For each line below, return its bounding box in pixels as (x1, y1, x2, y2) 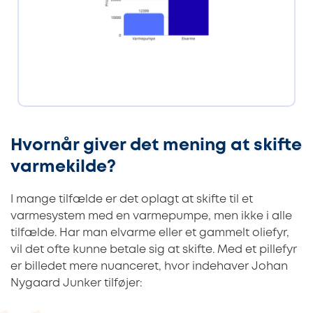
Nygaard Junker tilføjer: (10, 278, 143, 289)
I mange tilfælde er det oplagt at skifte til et (10, 194, 253, 205)
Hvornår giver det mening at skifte (10, 138, 302, 154)
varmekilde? (10, 160, 116, 175)
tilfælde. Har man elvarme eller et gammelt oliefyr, (10, 228, 289, 239)
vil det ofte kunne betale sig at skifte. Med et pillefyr (10, 245, 297, 256)
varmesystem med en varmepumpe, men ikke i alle (10, 211, 292, 222)
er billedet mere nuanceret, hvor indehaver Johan (10, 261, 288, 272)
